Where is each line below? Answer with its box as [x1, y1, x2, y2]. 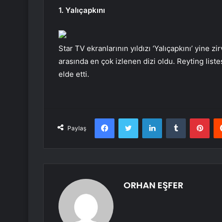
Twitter [138, 114, 160, 122]
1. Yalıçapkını [58, 5, 105, 15]
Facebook [114, 114, 144, 122]
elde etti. [58, 69, 89, 79]
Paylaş [67, 124, 86, 132]
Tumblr [185, 114, 206, 122]
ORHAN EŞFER [123, 179, 183, 192]
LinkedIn [162, 114, 187, 122]
